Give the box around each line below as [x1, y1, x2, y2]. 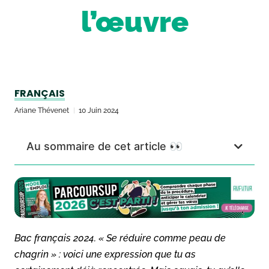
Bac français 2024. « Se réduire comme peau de [14, 232, 226, 244]
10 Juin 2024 [79, 106, 119, 115]
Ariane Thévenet [14, 106, 69, 115]
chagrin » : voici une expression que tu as [14, 248, 196, 260]
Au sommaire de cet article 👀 [26, 140, 183, 153]
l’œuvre [80, 5, 189, 38]
